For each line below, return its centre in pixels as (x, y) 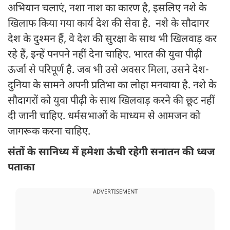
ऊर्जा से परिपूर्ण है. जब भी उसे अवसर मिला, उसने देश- (108, 71)
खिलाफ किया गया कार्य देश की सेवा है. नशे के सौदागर (108, 24)
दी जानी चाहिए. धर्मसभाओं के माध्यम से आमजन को (104, 117)
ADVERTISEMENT (115, 192)
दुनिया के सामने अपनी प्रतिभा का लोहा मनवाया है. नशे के (112, 86)
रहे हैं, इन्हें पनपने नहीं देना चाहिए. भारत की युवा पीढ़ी (105, 55)
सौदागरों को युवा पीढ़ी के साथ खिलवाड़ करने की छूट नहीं (111, 101)
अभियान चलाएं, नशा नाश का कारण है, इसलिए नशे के (107, 9)
